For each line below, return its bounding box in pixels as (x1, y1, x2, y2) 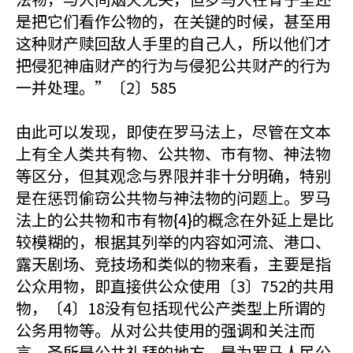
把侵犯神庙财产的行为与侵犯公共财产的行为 (16, 54, 331, 76)
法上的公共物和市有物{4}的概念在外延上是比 (16, 208, 334, 231)
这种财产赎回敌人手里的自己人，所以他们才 (16, 32, 331, 54)
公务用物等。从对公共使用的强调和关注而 (16, 318, 315, 341)
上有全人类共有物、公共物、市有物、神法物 (16, 142, 331, 165)
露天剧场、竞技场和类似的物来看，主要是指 (16, 252, 331, 275)
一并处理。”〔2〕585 (16, 76, 176, 98)
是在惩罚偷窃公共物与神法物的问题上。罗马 (16, 186, 331, 209)
